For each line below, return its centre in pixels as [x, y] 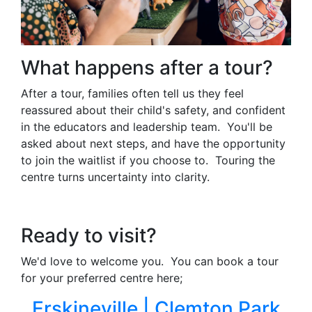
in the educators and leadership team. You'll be [147, 126]
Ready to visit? [89, 235]
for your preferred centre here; [102, 278]
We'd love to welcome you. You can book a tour [150, 261]
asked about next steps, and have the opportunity [153, 143]
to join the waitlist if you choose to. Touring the [148, 160]
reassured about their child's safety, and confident [153, 110]
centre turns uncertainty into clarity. [115, 177]
